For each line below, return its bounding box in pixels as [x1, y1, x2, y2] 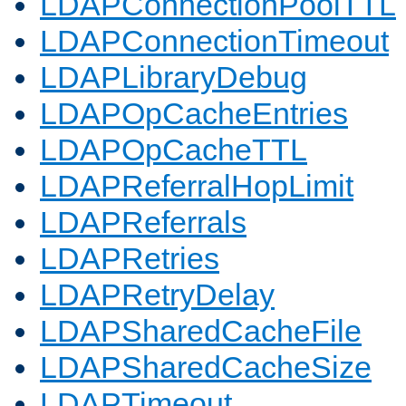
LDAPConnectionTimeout [40, 24, 389, 59]
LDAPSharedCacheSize [40, 350, 372, 385]
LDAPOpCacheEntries [40, 96, 348, 131]
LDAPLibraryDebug [40, 60, 307, 95]
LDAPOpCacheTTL [40, 132, 307, 168]
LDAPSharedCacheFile [40, 314, 362, 349]
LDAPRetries [40, 241, 219, 276]
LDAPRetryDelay [40, 277, 275, 313]
